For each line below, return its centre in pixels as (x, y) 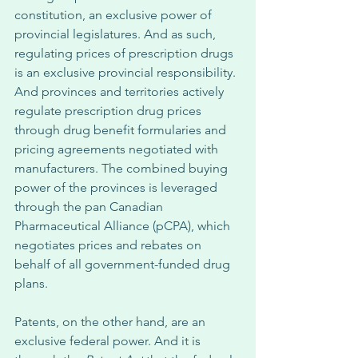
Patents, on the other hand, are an (111, 322)
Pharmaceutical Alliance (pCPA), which (124, 226)
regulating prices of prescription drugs (125, 53)
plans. (33, 283)
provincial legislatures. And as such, (117, 34)
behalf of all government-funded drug (124, 264)
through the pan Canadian (90, 207)
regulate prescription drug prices (109, 111)
